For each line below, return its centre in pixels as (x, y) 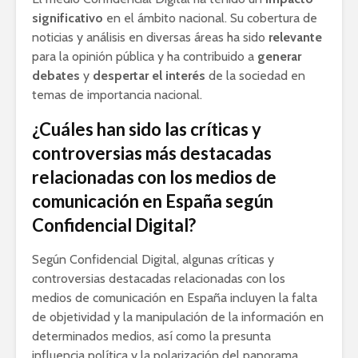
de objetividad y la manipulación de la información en (178, 317)
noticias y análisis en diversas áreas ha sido (150, 37)
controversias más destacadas (152, 153)
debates (56, 76)
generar (279, 56)
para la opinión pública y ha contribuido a (145, 56)
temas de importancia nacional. (117, 95)
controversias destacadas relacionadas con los (159, 278)
